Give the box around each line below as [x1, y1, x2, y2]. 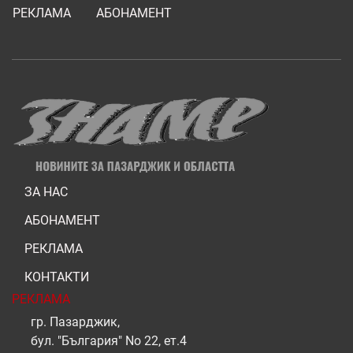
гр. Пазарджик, [31, 314, 120, 329]
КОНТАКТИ [24, 269, 89, 284]
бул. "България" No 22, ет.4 [31, 333, 187, 348]
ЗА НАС [24, 184, 68, 199]
